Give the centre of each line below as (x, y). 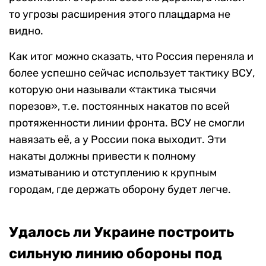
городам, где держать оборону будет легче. (120, 190)
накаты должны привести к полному (102, 156)
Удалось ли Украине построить (121, 232)
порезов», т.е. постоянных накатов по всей (119, 107)
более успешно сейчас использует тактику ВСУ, (132, 73)
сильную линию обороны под (115, 254)
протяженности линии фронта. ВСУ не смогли (127, 123)
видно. (26, 31)
